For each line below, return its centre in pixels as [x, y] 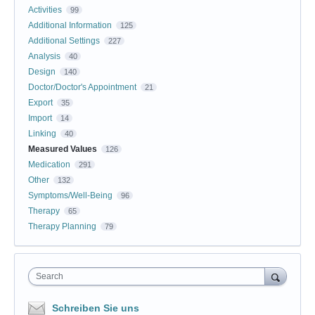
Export [40, 102]
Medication [49, 164]
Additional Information [70, 25]
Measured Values [63, 149]
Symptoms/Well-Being [70, 195]
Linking [42, 133]
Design [42, 71]
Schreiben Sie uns [96, 308]
